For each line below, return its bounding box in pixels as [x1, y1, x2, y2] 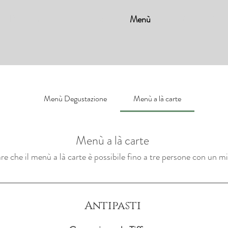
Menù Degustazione [43, 92, 107, 104]
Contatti [182, 13, 214, 26]
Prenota [9, 13, 39, 26]
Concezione [61, 13, 103, 26]
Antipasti [84, 198, 141, 213]
